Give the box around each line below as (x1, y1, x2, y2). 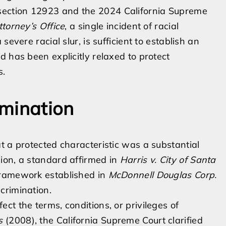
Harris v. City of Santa (120, 154, 216, 165)
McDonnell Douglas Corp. (108, 169, 217, 181)
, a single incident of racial (65, 20, 179, 32)
